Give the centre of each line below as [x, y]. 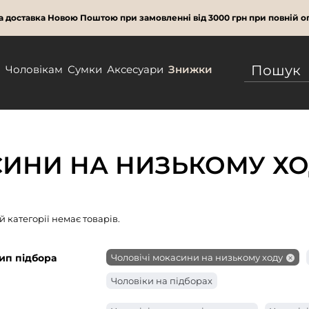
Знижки [190, 69]
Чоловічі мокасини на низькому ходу [197, 257]
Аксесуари [135, 69]
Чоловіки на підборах [162, 281]
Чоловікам [34, 69]
